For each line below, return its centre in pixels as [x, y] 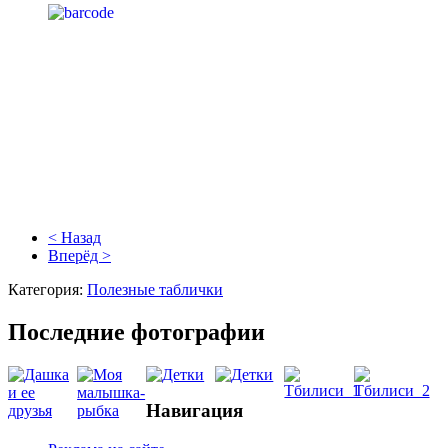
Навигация [195, 410]
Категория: [47, 290]
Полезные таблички [155, 290]
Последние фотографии [136, 332]
